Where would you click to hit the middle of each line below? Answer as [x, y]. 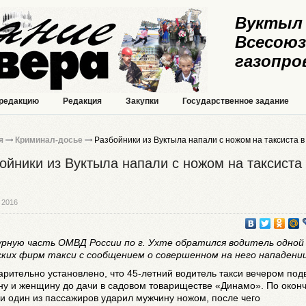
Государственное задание [236, 101]
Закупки [142, 101]
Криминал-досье [49, 140]
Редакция [82, 101]
